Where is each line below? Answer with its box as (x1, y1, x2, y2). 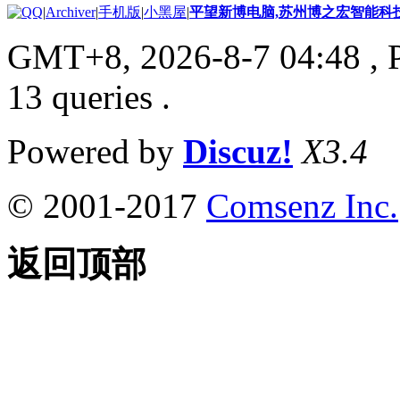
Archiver (46, 4, 96, 21)
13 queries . (7, 78, 171, 117)
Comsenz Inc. (206, 187, 398, 226)
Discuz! (183, 132, 293, 171)
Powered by (7, 132, 183, 171)
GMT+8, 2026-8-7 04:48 (7, 37, 361, 77)
